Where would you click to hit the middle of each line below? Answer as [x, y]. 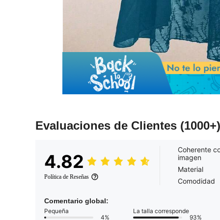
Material [191, 169]
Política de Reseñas [67, 177]
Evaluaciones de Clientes [108, 126]
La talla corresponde [161, 211]
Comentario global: [76, 201]
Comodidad [196, 181]
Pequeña [56, 211]
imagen [190, 158]
